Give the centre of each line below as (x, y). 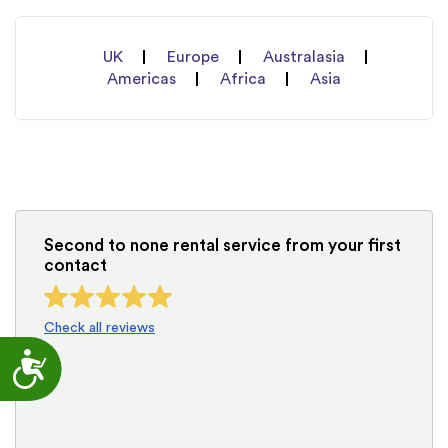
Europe (193, 57)
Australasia (304, 57)
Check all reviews (99, 328)
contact (75, 266)
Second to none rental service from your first (222, 246)
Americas (141, 79)
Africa (243, 79)
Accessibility (86, 356)
